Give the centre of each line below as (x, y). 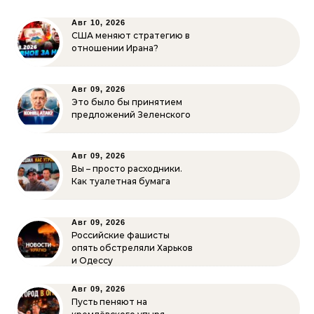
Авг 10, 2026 (98, 22)
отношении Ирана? (115, 48)
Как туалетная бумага (121, 181)
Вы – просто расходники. (127, 169)
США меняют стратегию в (131, 35)
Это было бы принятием (127, 102)
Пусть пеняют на (109, 302)
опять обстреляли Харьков (132, 248)
